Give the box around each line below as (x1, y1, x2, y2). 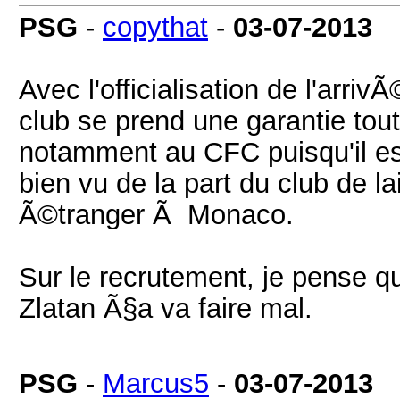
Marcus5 (103, 368, 209, 398)
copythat (103, 12, 208, 42)
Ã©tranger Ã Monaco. (19, 199, 294, 229)
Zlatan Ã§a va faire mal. (19, 293, 312, 323)
